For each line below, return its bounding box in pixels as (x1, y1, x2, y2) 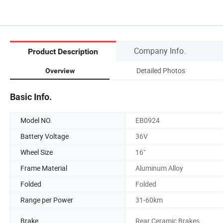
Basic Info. (10, 91, 52, 102)
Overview (45, 66, 75, 75)
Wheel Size (20, 147, 53, 157)
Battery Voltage (20, 131, 69, 141)
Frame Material (20, 163, 67, 173)
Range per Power (20, 195, 73, 205)
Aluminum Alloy (135, 163, 183, 173)
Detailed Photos (136, 65, 185, 75)
